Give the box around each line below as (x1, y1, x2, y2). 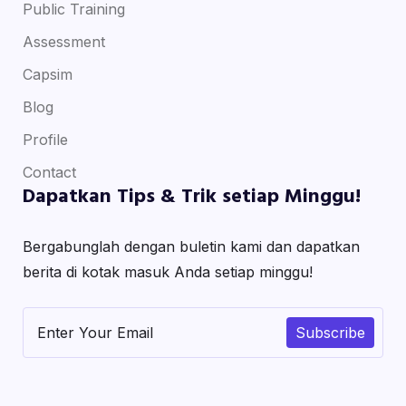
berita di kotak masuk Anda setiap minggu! (22, 263, 313, 282)
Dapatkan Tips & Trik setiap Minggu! (22, 181, 361, 214)
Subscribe (295, 324, 366, 343)
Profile (22, 130, 68, 150)
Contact (22, 163, 76, 182)
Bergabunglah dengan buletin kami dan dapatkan (22, 237, 360, 256)
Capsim (22, 65, 72, 84)
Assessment (22, 33, 105, 52)
